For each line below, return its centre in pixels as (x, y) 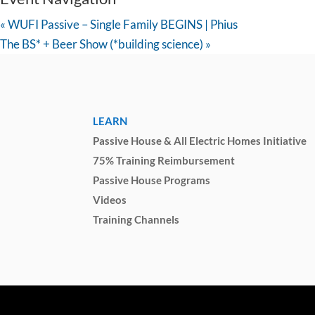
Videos (110, 199)
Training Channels (136, 219)
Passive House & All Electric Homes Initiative (200, 140)
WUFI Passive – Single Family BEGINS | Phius (122, 25)
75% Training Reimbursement (164, 160)
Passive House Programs (152, 180)
